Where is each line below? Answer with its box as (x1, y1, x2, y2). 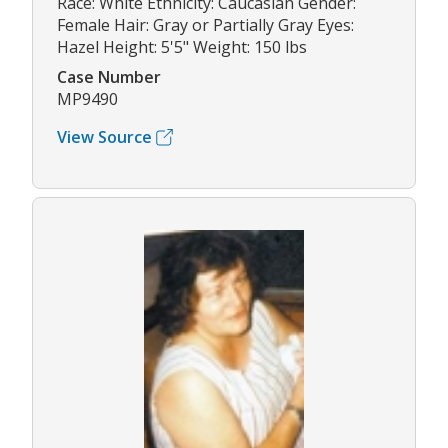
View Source (57, 126, 152, 149)
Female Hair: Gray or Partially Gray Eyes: (57, 14, 354, 37)
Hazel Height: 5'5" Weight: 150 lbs (57, 36, 307, 59)
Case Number (57, 66, 161, 89)
